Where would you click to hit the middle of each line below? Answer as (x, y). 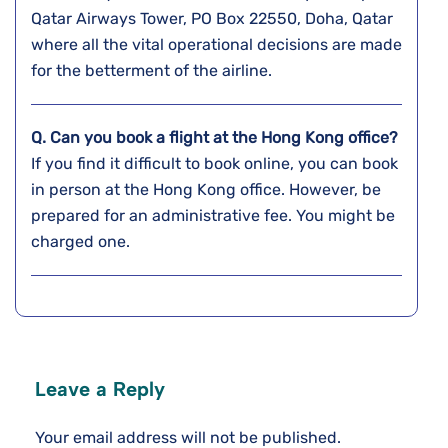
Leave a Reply (100, 389)
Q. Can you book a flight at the (146, 138)
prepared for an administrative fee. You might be (213, 216)
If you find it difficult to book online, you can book (214, 164)
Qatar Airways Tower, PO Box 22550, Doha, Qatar (212, 19)
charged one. (82, 242)
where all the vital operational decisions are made (216, 45)
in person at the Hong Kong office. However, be (206, 190)
